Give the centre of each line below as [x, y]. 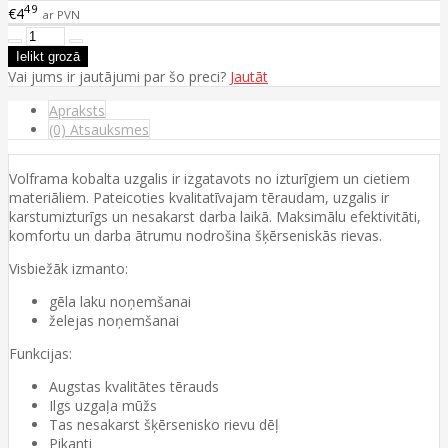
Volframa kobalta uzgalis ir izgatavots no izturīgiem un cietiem [209, 178]
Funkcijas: [40, 353]
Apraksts [77, 110]
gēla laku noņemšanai [120, 301]
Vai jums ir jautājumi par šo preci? [119, 76]
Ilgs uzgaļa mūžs [103, 405]
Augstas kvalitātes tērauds [134, 386]
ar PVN [61, 14]
